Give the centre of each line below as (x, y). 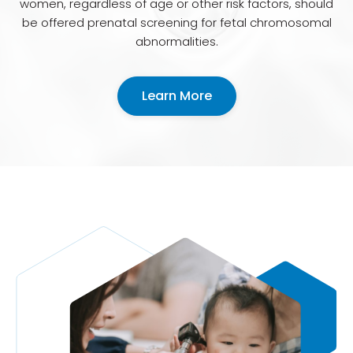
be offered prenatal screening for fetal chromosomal (176, 23)
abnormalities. (176, 42)
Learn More (176, 96)
